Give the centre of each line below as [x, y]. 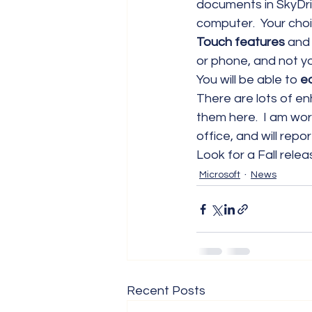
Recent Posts [166, 291]
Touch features [241, 42]
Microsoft [220, 174]
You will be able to [247, 80]
